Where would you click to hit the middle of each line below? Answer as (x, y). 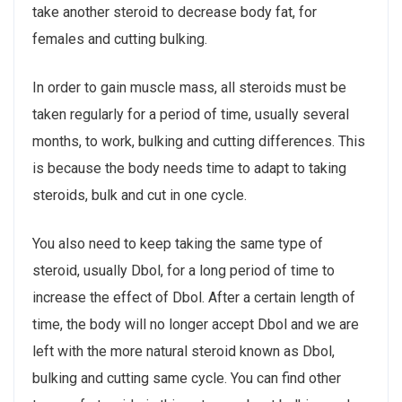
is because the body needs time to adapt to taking (189, 168)
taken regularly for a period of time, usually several (191, 114)
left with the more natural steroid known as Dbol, (184, 351)
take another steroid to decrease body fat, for (175, 12)
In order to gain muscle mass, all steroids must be (189, 87)
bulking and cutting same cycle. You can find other (187, 378)
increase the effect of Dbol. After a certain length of (194, 297)
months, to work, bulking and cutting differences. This (199, 141)
